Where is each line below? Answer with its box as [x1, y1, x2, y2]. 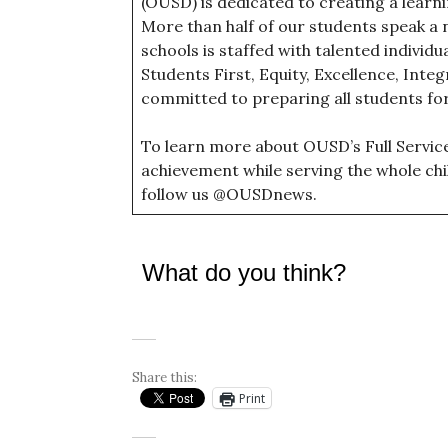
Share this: [132, 369, 197, 386]
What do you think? [142, 259, 346, 286]
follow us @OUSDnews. [141, 184, 317, 204]
